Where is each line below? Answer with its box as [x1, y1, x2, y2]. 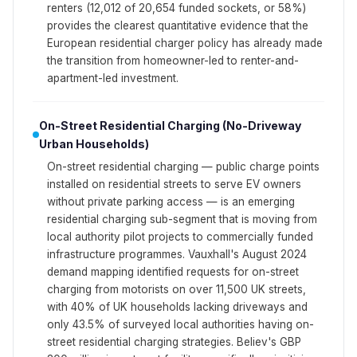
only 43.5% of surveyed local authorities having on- [47, 317, 314, 331]
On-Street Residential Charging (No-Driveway [39, 118, 301, 132]
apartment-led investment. [47, 71, 178, 84]
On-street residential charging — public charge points [47, 159, 320, 173]
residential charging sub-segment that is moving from [47, 212, 317, 226]
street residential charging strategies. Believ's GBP [47, 335, 301, 348]
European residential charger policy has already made [47, 36, 323, 49]
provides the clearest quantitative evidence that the [47, 18, 308, 32]
